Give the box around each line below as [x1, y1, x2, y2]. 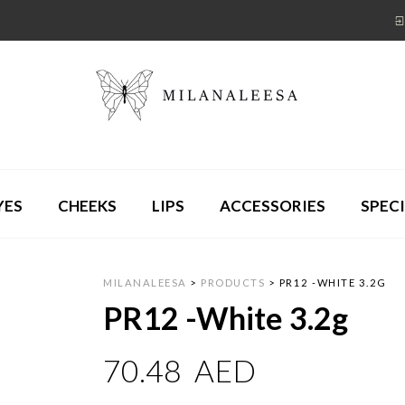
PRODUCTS [201, 277, 266, 289]
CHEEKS [58, 195, 117, 215]
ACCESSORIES [220, 195, 325, 215]
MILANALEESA [103, 277, 187, 289]
